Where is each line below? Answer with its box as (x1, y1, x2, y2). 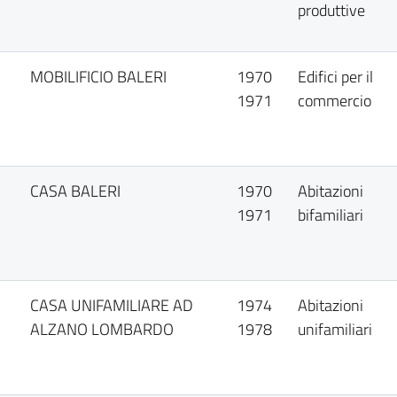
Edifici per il (298, 65, 374, 89)
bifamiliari (298, 203, 364, 227)
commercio (298, 89, 372, 113)
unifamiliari (298, 317, 373, 341)
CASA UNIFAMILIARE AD (30, 293, 194, 317)
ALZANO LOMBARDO (30, 317, 175, 341)
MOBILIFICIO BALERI (30, 65, 167, 89)
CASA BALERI (30, 179, 121, 203)
